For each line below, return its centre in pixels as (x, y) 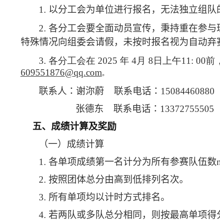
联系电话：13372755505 (164, 109)
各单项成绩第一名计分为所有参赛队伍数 (132, 162)
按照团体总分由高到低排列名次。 (118, 179)
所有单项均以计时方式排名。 (109, 197)
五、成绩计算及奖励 (74, 126)
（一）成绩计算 (71, 144)
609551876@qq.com (61, 72)
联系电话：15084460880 (164, 91)
